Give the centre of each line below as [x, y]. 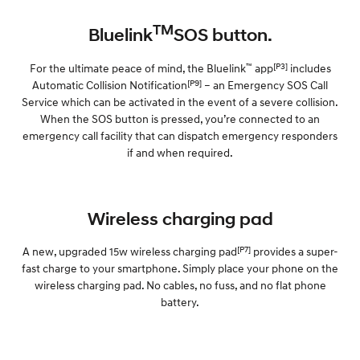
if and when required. [180, 152]
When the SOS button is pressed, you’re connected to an [180, 118]
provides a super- [294, 251]
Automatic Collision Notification [110, 84]
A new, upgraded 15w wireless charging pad [129, 251]
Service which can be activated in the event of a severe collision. [180, 101]
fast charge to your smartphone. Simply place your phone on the [180, 268]
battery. [180, 301]
